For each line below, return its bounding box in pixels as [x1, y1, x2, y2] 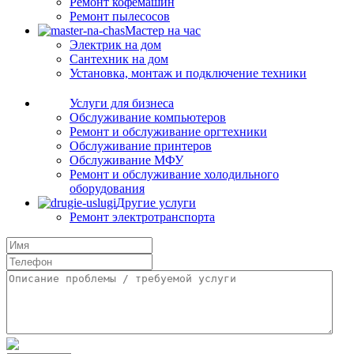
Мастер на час [125, 24, 201, 37]
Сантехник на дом [70, 52, 168, 66]
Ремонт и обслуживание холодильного [70, 168, 279, 181]
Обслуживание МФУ [70, 153, 183, 167]
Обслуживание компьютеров [70, 111, 226, 124]
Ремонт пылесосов [70, 9, 170, 23]
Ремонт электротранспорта [70, 210, 215, 224]
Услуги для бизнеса [70, 96, 174, 110]
